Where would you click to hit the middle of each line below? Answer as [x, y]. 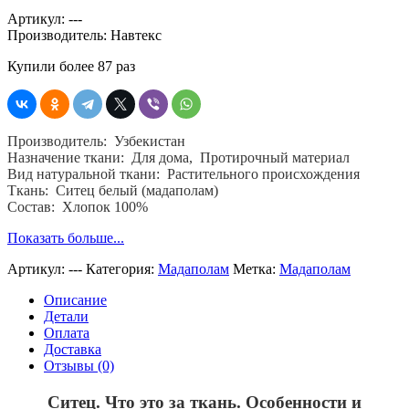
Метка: [256, 268]
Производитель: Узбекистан [96, 141]
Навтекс [136, 35]
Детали [66, 316]
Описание [75, 299]
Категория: [122, 268]
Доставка [73, 349]
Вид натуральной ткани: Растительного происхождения [184, 173]
